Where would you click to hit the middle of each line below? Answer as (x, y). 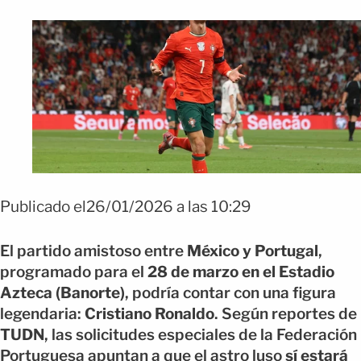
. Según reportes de (286, 313)
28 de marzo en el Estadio (241, 272)
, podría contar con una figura (230, 293)
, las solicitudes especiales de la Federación (201, 334)
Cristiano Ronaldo (149, 313)
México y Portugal (253, 251)
